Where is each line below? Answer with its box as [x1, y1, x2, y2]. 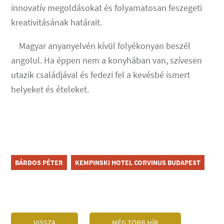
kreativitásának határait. [11, 16, 102, 28]
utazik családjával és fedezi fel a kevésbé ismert [11, 68, 190, 80]
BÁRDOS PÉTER [15, 157, 63, 167]
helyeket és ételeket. [11, 83, 89, 95]
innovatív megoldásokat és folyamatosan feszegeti [11, 1, 202, 13]
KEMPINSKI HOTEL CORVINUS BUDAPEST [75, 157, 201, 167]
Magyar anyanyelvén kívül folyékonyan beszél [11, 39, 191, 51]
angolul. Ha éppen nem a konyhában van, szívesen [11, 54, 202, 66]
